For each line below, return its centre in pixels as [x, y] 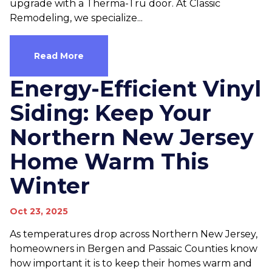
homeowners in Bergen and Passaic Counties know [134, 249]
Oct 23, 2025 [39, 211]
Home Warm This [109, 161]
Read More [59, 56]
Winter [50, 186]
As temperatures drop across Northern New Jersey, [134, 234]
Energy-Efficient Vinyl [135, 89]
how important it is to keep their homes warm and [131, 263]
